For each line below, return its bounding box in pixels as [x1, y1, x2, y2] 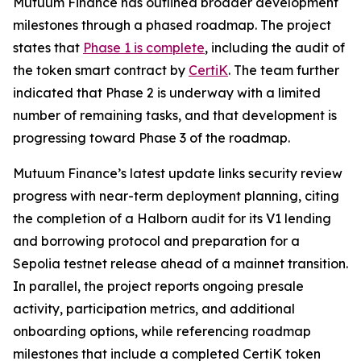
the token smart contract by [13, 61, 189, 78]
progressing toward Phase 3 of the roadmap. [13, 129, 290, 146]
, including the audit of [205, 39, 345, 56]
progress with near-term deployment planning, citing [13, 187, 339, 204]
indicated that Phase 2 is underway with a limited [13, 84, 321, 101]
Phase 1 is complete [83, 39, 205, 56]
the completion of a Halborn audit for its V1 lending [13, 210, 331, 226]
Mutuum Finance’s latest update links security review [13, 164, 342, 181]
